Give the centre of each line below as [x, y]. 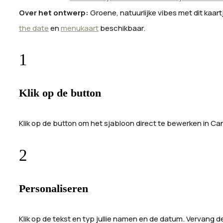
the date [34, 28]
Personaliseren [54, 189]
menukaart [80, 28]
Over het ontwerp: [54, 12]
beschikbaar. [123, 28]
